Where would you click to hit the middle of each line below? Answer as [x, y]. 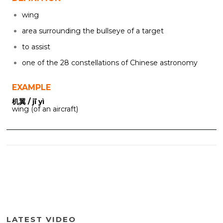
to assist [36, 47]
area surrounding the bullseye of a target [93, 31]
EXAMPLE [31, 87]
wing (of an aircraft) [45, 109]
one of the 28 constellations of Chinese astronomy [110, 62]
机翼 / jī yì [28, 102]
